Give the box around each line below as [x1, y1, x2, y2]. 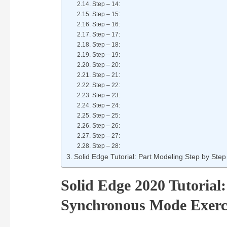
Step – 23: [92, 92, 120, 99]
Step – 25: [92, 112, 120, 120]
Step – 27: [92, 132, 120, 140]
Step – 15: [92, 11, 120, 18]
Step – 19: [92, 51, 120, 59]
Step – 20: [92, 61, 120, 69]
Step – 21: [92, 71, 120, 79]
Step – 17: [92, 31, 120, 39]
